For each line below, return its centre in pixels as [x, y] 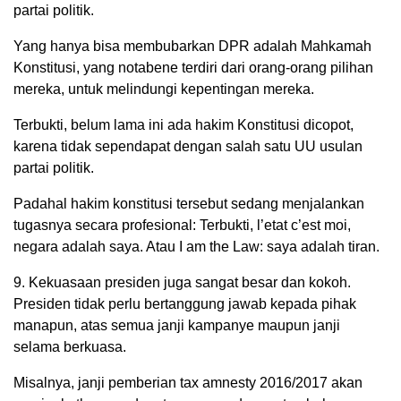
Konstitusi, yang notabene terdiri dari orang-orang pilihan [193, 68]
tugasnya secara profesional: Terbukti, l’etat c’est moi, [182, 225]
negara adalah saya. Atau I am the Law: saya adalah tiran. [196, 247]
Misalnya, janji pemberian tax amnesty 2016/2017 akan [188, 383]
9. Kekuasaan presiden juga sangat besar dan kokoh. [182, 282]
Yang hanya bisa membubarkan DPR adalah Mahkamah [192, 46]
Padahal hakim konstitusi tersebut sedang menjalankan [189, 204]
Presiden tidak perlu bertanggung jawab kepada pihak [185, 304]
